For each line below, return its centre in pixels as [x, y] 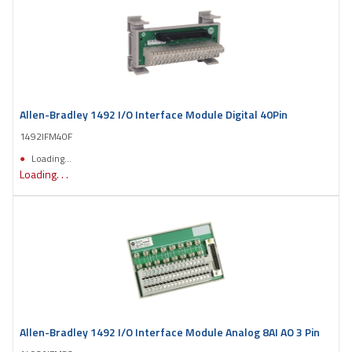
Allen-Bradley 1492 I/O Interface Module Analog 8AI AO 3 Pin [170, 332]
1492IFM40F [46, 136]
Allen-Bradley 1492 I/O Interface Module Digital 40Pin [154, 114]
